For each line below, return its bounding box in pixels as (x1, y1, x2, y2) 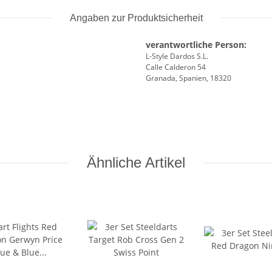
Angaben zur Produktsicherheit (69, 13, 203, 24)
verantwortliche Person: (146, 39, 246, 51)
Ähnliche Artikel (87, 154, 185, 171)
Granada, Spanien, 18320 (146, 73, 231, 84)
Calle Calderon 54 (146, 62, 206, 73)
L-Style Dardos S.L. (146, 51, 208, 62)
